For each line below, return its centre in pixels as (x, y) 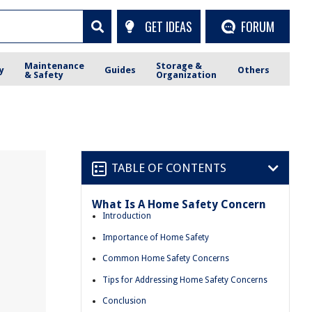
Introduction (127, 216)
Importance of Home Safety (156, 237)
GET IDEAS (168, 26)
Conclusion (124, 301)
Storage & (179, 65)
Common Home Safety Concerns (166, 259)
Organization (187, 75)
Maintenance (55, 65)
